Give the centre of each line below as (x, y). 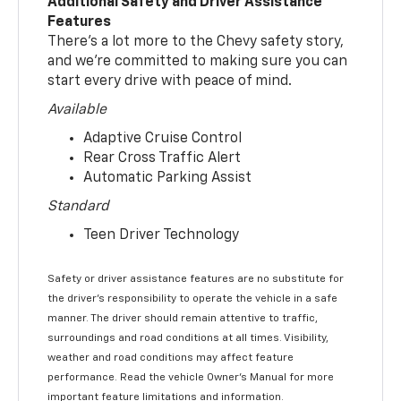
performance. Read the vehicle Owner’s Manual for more (191, 378)
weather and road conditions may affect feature (171, 358)
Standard (79, 207)
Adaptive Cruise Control (163, 139)
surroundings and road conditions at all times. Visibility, (188, 339)
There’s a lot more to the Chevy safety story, (196, 43)
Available (77, 111)
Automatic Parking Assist (168, 179)
